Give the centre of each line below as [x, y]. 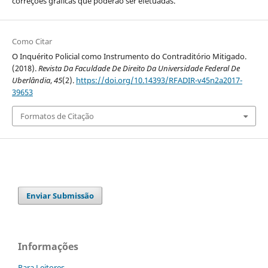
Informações [48, 247]
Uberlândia [31, 80]
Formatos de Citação [57, 116]
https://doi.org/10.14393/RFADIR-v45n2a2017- [159, 80]
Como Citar [32, 41]
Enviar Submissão [60, 196]
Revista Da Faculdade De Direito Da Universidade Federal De [139, 68]
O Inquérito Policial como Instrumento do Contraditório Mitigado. [129, 56]
